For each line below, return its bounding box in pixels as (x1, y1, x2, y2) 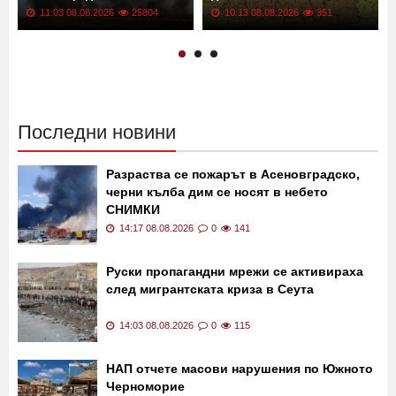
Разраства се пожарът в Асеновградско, (106, 167, 360, 182)
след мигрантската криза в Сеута (106, 282, 314, 297)
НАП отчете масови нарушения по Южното (106, 362, 373, 377)
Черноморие (106, 379, 185, 394)
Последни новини (18, 121, 176, 144)
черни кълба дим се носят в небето (106, 185, 328, 200)
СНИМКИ (106, 202, 160, 217)
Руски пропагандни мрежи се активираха (106, 264, 363, 279)
